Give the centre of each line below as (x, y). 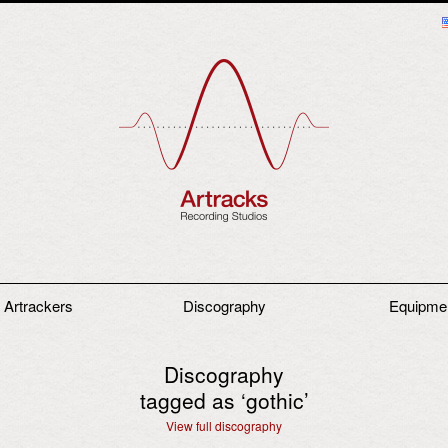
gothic (274, 399)
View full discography (224, 425)
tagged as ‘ (192, 399)
